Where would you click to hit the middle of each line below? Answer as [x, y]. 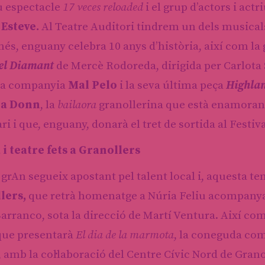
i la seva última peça [172, 85]
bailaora [77, 105]
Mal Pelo [93, 85]
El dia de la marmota [125, 235]
